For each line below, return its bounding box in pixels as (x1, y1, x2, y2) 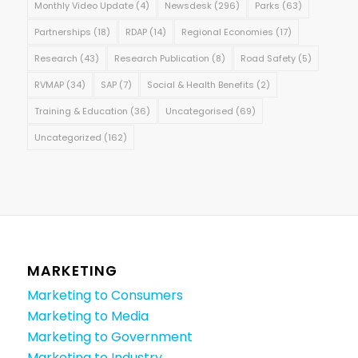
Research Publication (113, 51, 209, 65)
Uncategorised (165, 104, 233, 117)
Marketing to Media (26, 306, 149, 325)
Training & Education (34, 104, 128, 117)
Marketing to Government (26, 327, 193, 346)
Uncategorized (34, 130, 101, 144)
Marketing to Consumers (26, 285, 183, 304)
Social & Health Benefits (146, 78, 254, 91)
